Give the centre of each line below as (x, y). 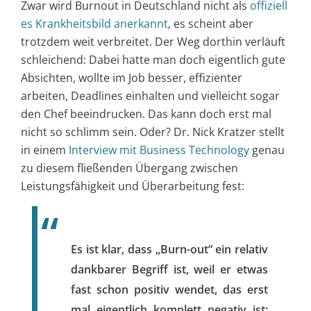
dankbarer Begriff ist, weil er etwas (169, 269)
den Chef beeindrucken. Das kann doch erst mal (146, 114)
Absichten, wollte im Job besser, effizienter (132, 77)
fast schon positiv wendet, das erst (169, 289)
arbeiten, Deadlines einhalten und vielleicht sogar (150, 95)
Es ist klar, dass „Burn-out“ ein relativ (169, 249)
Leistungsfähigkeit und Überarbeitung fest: (133, 186)
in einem (45, 150)
